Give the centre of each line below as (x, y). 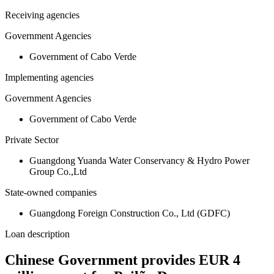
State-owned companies (51, 193)
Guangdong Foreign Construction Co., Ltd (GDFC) (130, 213)
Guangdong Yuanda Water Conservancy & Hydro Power (139, 161)
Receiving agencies (42, 15)
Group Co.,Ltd (58, 172)
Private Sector (32, 140)
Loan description (37, 234)
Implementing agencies (49, 78)
